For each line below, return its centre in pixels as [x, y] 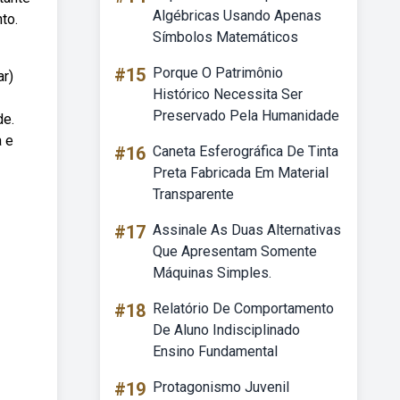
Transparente [193, 194]
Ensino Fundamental [215, 351]
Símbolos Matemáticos [225, 37]
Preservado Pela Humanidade [246, 116]
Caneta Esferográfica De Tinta [246, 151]
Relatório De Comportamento [243, 308]
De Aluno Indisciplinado [226, 330]
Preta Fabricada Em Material [241, 173]
